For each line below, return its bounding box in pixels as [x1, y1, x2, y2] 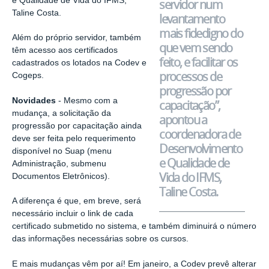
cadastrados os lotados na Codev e [12, 58, 147, 68]
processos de [159, 68, 222, 85]
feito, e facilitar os [159, 53, 238, 70]
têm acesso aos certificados [12, 46, 118, 55]
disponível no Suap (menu [12, 146, 112, 156]
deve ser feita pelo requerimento [12, 133, 136, 143]
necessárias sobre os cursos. [77, 234, 189, 244]
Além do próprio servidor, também [12, 33, 141, 43]
